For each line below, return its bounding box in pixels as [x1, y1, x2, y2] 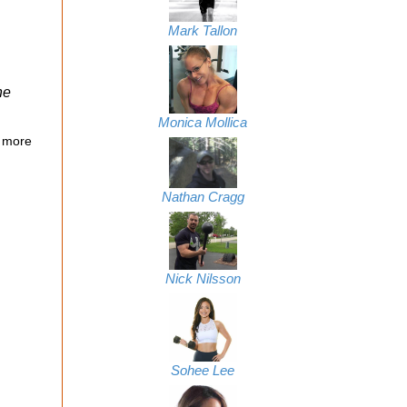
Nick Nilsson [164, 271, 241, 286]
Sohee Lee [171, 362, 234, 378]
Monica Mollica [158, 115, 247, 131]
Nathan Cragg [161, 190, 244, 205]
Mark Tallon [168, 24, 237, 39]
